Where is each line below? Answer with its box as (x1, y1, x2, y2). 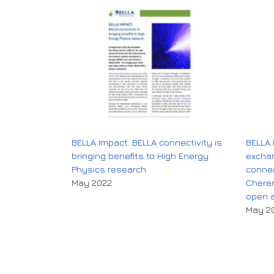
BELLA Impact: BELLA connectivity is (72, 136, 222, 147)
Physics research (72, 163, 146, 174)
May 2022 (72, 177, 112, 188)
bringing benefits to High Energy (72, 150, 209, 161)
